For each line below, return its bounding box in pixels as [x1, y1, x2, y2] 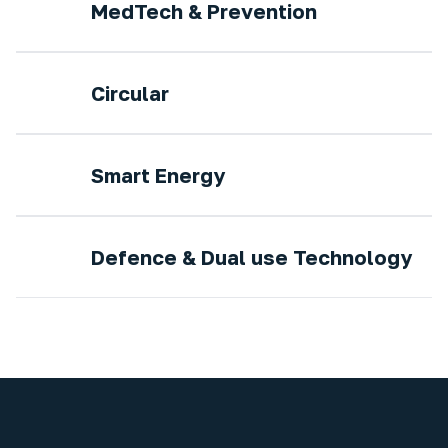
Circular [91, 81, 169, 105]
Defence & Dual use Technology [91, 245, 412, 269]
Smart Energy [91, 163, 225, 187]
